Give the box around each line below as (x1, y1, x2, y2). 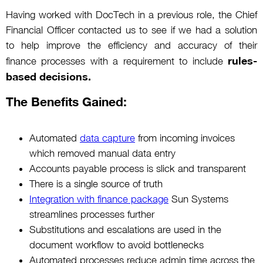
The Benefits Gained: (6, 95, 127, 109)
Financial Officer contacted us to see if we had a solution (6, 23, 257, 36)
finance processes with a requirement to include (6, 55, 228, 67)
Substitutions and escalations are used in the (29, 223, 221, 235)
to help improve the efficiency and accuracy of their (6, 39, 257, 51)
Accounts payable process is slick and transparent (29, 162, 246, 174)
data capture (80, 131, 135, 144)
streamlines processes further (29, 208, 154, 220)
